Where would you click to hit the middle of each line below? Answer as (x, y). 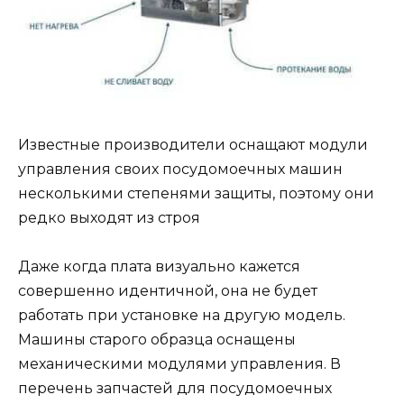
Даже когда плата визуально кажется (159, 267)
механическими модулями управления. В (179, 364)
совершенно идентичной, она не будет (168, 291)
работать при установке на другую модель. (182, 316)
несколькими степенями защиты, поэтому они (196, 193)
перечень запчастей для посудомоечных (175, 389)
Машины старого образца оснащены (157, 340)
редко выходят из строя (109, 217)
